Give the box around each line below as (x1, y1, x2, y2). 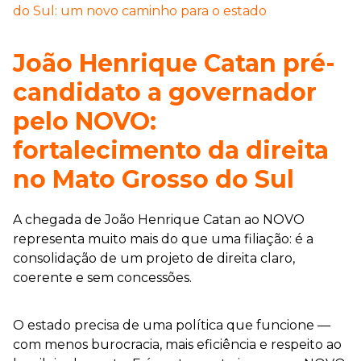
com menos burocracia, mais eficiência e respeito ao (13, 336, 342, 352)
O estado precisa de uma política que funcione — (13, 317, 330, 333)
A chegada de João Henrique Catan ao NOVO (13, 211, 305, 227)
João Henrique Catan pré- (13, 48, 335, 78)
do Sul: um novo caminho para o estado (13, 2, 267, 19)
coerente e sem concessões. (13, 269, 192, 285)
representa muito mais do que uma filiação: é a (13, 230, 313, 247)
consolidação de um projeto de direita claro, (13, 250, 295, 266)
